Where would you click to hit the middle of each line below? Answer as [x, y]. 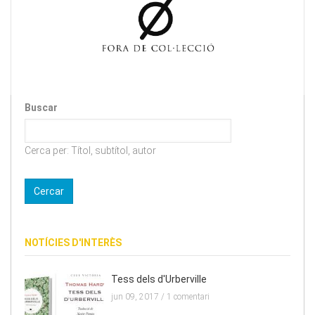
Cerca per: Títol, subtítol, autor [90, 150]
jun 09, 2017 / [139, 297]
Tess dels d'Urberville [159, 279]
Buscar [41, 108]
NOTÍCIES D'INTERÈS [73, 243]
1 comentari [188, 297]
